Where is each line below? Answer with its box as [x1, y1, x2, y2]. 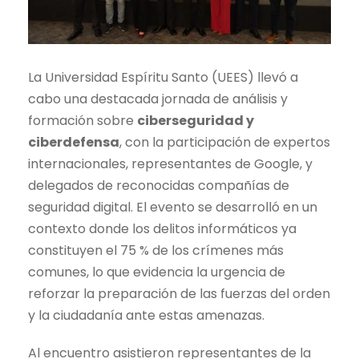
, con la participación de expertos [119, 133, 330, 152]
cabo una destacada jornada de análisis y [28, 90, 288, 109]
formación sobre [28, 111, 137, 131]
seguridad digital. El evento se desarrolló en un [28, 198, 317, 217]
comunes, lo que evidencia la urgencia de [28, 263, 285, 282]
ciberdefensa [28, 133, 119, 152]
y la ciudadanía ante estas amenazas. [28, 306, 264, 325]
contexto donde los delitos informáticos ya [28, 220, 296, 239]
